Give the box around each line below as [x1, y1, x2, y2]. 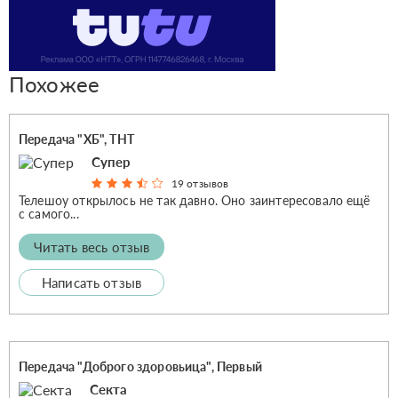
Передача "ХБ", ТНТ [19, 131, 134, 147]
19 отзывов [171, 176, 229, 190]
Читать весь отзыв [33, 238, 150, 255]
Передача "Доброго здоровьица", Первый [19, 358, 262, 374]
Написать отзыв [41, 274, 142, 291]
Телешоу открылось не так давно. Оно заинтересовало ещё [19, 192, 370, 208]
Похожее [9, 70, 100, 97]
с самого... [19, 205, 79, 221]
